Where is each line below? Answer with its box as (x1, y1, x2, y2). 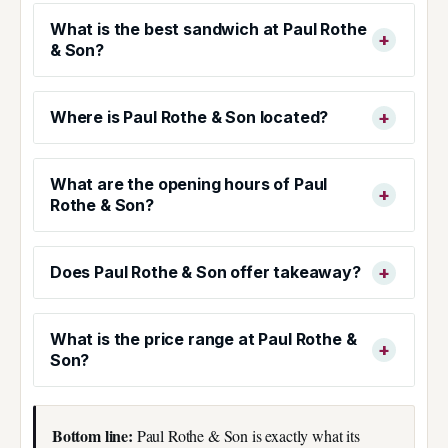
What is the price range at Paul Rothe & (50, 329, 357, 350)
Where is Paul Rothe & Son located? (50, 107, 329, 128)
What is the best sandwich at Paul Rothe (50, 19, 367, 40)
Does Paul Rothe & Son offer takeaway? (50, 262, 361, 283)
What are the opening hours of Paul (50, 174, 328, 195)
